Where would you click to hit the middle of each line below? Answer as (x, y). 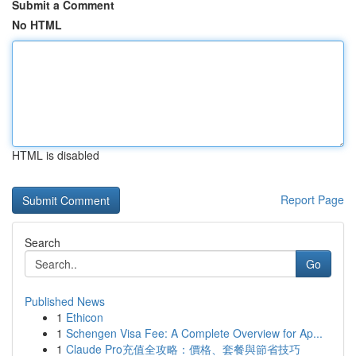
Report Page (312, 199)
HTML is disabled (56, 155)
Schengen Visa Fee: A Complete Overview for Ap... (194, 333)
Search (43, 242)
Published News (65, 301)
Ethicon (85, 317)
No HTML (37, 25)
